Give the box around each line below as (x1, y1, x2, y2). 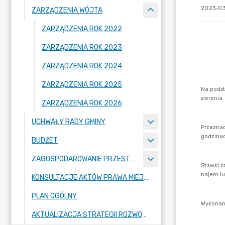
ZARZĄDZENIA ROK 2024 (42, 62, 122, 70)
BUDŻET (32, 136, 58, 145)
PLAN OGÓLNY (32, 192, 77, 200)
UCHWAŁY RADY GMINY (32, 118, 105, 126)
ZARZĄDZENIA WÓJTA (32, 6, 102, 15)
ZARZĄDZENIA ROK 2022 (42, 25, 122, 33)
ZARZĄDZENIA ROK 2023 (42, 43, 122, 52)
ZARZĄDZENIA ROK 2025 (42, 80, 122, 89)
